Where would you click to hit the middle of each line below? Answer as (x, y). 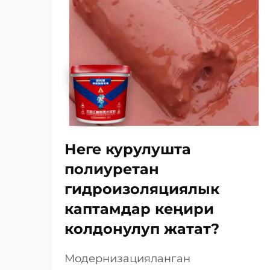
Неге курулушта (128, 149)
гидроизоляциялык (142, 189)
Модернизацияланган (127, 259)
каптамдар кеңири (139, 209)
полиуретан (112, 169)
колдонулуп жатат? (142, 229)
